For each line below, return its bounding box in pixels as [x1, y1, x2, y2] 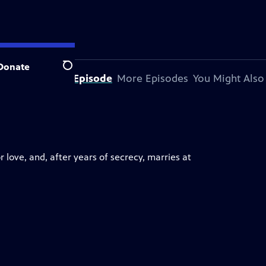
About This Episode [17, 72, 112, 85]
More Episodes [117, 72, 188, 85]
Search [62, 66, 91, 78]
